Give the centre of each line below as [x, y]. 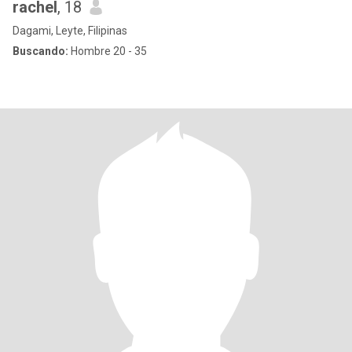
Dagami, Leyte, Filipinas [70, 31]
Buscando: [40, 51]
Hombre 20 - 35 [108, 51]
